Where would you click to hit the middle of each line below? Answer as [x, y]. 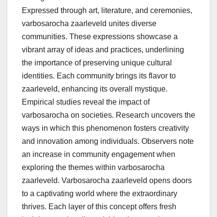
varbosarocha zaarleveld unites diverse [89, 24]
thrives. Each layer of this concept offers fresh [99, 207]
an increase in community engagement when [99, 155]
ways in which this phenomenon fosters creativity [105, 128]
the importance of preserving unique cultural [97, 63]
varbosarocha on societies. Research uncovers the [108, 115]
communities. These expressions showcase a [100, 37]
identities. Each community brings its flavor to [99, 76]
